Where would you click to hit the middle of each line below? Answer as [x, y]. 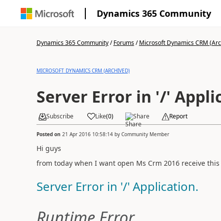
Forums [124, 43]
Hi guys [49, 148]
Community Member [145, 134]
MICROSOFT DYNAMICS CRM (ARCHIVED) [83, 71]
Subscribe [60, 116]
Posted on [49, 134]
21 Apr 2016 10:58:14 [87, 134]
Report [178, 116]
